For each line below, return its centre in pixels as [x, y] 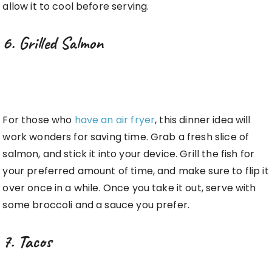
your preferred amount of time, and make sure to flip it [136, 171]
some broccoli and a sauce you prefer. [96, 205]
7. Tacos [27, 242]
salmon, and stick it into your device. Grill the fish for [129, 154]
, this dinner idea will [203, 120]
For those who [39, 120]
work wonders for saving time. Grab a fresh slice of [126, 137]
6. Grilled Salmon [53, 43]
